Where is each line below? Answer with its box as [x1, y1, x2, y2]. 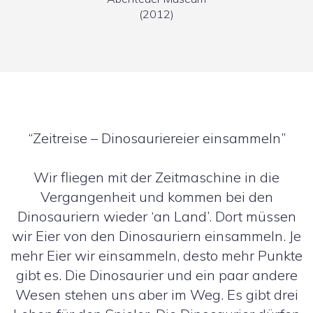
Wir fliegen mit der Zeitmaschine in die [34, 168, 279, 186]
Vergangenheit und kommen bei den [40, 188, 273, 205]
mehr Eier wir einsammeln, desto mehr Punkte [10, 247, 303, 264]
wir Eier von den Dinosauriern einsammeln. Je [12, 227, 301, 245]
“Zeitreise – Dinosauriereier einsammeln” [27, 129, 286, 147]
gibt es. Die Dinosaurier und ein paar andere [15, 266, 298, 284]
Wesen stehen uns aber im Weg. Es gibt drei [15, 286, 298, 303]
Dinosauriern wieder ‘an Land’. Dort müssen [17, 208, 296, 225]
